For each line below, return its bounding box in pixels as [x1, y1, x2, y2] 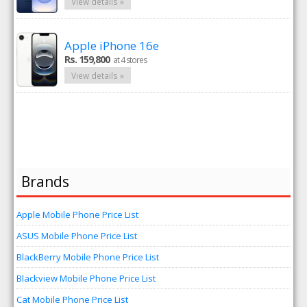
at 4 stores [113, 54, 147, 66]
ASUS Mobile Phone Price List [16, 230, 138, 242]
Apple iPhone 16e [64, 38, 160, 53]
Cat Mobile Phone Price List [16, 293, 129, 306]
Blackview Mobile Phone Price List [16, 272, 156, 284]
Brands [21, 172, 70, 191]
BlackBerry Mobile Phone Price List [16, 251, 160, 263]
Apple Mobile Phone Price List [16, 208, 139, 221]
